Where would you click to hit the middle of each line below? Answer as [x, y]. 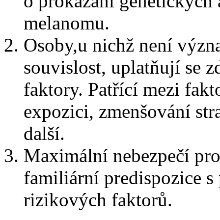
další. [44, 134]
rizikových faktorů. [98, 200]
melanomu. [67, 23]
